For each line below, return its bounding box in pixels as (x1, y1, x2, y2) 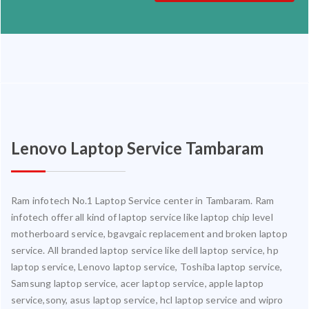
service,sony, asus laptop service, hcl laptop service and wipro (11, 293, 283, 306)
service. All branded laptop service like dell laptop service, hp (11, 243, 279, 256)
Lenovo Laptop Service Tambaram (11, 137, 263, 158)
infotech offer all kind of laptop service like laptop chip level (11, 210, 273, 223)
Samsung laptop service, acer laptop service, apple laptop (11, 277, 264, 289)
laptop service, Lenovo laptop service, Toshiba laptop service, (11, 260, 283, 272)
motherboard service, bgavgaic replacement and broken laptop (11, 227, 288, 239)
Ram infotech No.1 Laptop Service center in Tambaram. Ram (11, 194, 275, 206)
